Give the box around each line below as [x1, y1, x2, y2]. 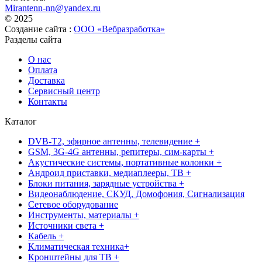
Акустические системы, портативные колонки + [28, 157, 222, 167]
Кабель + [28, 230, 64, 241]
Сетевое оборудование [28, 199, 118, 209]
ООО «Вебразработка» [74, 23, 165, 34]
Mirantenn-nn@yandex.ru [5, 2, 101, 13]
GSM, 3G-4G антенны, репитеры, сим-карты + [28, 146, 214, 157]
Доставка [28, 75, 65, 85]
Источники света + [28, 220, 104, 230]
